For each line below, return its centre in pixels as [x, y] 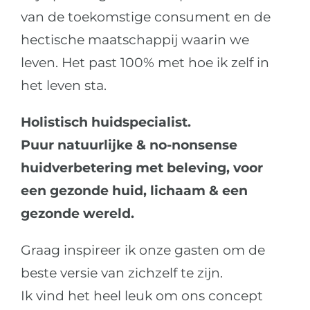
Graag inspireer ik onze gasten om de [143, 250]
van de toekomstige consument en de [145, 17]
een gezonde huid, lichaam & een [134, 190]
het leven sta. [63, 85]
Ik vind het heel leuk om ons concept [142, 295]
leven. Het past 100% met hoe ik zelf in [145, 62]
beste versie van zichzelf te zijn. [121, 273]
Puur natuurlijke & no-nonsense [129, 145]
